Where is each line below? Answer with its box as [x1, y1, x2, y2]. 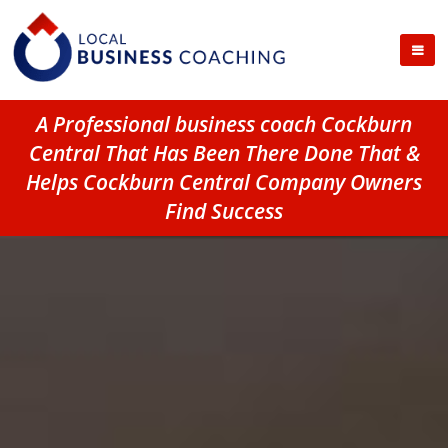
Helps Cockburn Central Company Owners [26, 168, 422, 196]
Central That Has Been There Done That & [28, 139, 420, 167]
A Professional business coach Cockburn [36, 110, 412, 138]
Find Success [165, 197, 283, 225]
